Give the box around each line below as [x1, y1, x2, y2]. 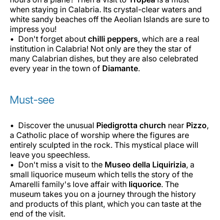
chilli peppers [88, 33, 138, 44]
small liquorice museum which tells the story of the [10, 169, 193, 179]
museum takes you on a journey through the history [10, 189, 196, 199]
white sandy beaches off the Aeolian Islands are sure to [10, 14, 210, 24]
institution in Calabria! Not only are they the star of [10, 43, 192, 54]
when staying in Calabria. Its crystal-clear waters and [10, 4, 202, 14]
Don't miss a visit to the [18, 159, 103, 169]
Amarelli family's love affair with [10, 179, 129, 189]
